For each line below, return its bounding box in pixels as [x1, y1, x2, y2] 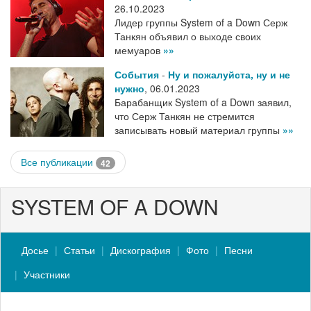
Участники [24, 267, 70, 282]
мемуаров [115, 43, 163, 58]
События [115, 67, 159, 82]
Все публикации [21, 155, 96, 169]
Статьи [64, 243, 95, 258]
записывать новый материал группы [115, 123, 283, 137]
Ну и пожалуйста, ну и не [168, 67, 290, 82]
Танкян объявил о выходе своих [115, 29, 261, 44]
